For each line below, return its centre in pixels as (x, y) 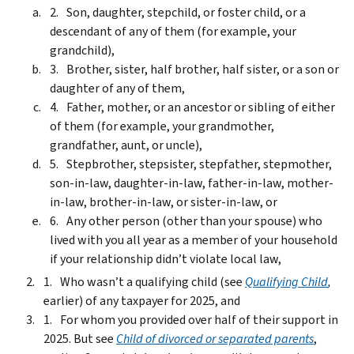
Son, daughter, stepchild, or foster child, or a (186, 12)
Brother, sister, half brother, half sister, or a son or (203, 69)
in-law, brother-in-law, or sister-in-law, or (164, 201)
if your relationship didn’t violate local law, (166, 258)
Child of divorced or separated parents (215, 338)
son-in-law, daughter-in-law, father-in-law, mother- (192, 183)
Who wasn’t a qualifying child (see (153, 281)
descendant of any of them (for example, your (173, 31)
